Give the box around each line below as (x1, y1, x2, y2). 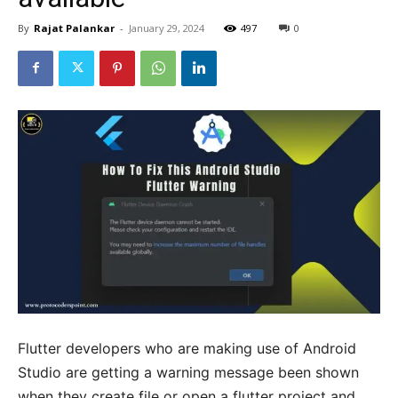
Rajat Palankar (34, 20, 115, 35)
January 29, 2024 (129, 20, 204, 35)
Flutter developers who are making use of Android (18, 339, 356, 358)
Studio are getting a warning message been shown (18, 363, 359, 382)
